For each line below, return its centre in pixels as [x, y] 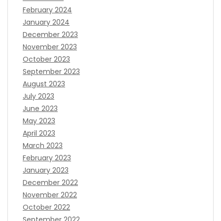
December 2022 [50, 182]
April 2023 [39, 133]
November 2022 [50, 195]
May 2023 [39, 121]
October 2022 [46, 207]
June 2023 [40, 108]
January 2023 [46, 170]
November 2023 [50, 47]
